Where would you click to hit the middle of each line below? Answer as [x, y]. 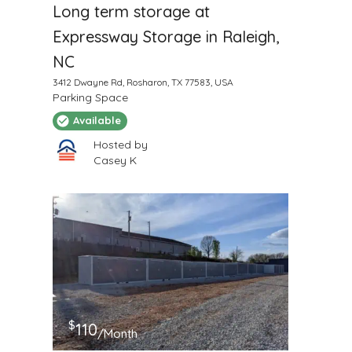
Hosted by [120, 144]
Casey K [115, 160]
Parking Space [90, 97]
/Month [117, 334]
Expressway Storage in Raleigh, [165, 36]
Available [97, 121]
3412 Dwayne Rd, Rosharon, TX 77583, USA [143, 82]
